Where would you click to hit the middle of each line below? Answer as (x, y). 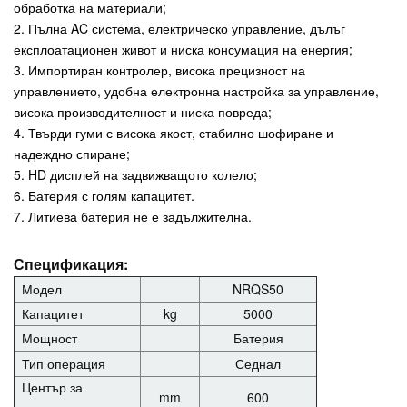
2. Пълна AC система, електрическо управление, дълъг (179, 28)
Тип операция (64, 363)
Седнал (258, 363)
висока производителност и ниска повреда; (143, 111)
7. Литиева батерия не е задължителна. (133, 216)
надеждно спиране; (72, 153)
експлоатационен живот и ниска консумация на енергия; (183, 49)
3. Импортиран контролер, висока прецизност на (159, 69)
